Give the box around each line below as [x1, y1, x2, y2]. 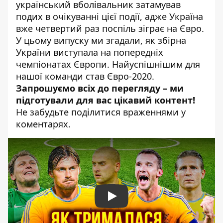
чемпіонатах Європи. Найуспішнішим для [16, 58, 200, 70]
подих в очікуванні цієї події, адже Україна [16, 10, 203, 22]
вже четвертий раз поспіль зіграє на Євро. [16, 22, 204, 34]
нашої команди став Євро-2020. [16, 70, 154, 82]
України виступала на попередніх [16, 46, 163, 58]
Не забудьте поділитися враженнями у [16, 106, 186, 118]
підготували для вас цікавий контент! [16, 94, 195, 106]
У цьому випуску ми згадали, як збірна [16, 34, 186, 46]
